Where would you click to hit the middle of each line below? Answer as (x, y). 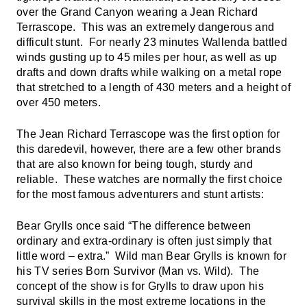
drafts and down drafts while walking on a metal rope (149, 72)
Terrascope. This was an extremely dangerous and (146, 27)
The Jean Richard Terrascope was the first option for (148, 134)
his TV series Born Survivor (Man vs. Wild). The (138, 271)
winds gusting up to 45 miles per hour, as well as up (147, 57)
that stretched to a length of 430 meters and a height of (153, 87)
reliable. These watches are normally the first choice (150, 179)
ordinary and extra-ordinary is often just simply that (144, 241)
